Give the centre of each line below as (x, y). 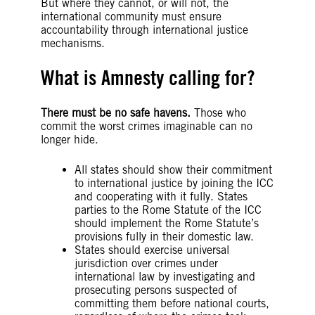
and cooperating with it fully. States (161, 196)
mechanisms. (72, 43)
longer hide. (69, 139)
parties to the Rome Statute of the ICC (168, 210)
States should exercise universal (152, 250)
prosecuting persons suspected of (155, 290)
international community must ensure (131, 16)
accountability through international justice (144, 30)
